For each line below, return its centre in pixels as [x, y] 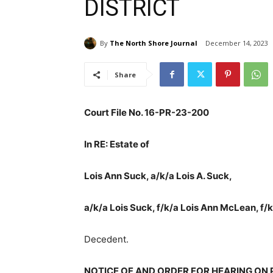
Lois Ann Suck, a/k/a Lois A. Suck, [154, 176]
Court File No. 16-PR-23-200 [142, 113]
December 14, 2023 [232, 43]
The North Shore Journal [149, 43]
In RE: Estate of [112, 144]
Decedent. [102, 239]
